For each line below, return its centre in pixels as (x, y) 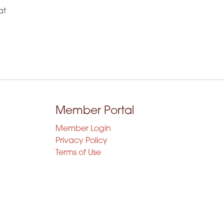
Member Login (83, 129)
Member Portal (95, 111)
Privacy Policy (81, 141)
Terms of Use (78, 153)
